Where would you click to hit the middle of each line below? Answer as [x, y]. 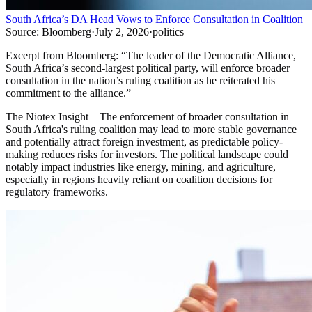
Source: [22, 32]
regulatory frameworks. [57, 192]
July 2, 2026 [122, 32]
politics [168, 32]
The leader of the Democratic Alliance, [211, 56]
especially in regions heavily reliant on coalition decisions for [139, 180]
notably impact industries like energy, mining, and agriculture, [141, 167]
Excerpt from [36, 56]
